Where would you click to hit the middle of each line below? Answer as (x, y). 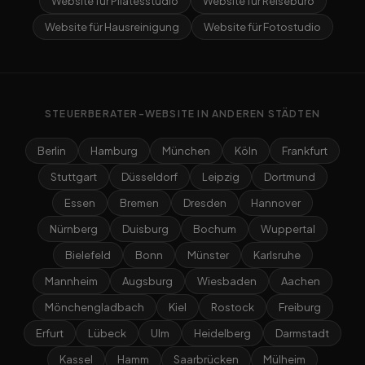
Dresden (205, 203)
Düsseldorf (149, 177)
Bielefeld (88, 255)
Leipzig (220, 177)
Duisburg (145, 229)
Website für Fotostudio (262, 27)
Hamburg (114, 151)
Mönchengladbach (94, 308)
